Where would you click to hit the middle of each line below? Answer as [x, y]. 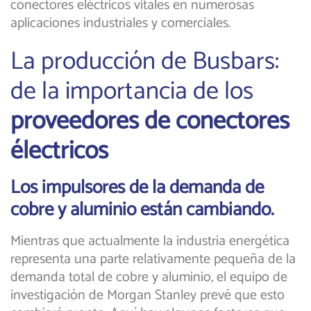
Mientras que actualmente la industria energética [150, 242]
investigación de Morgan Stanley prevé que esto [148, 296]
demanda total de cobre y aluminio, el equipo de [149, 278]
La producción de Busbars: [145, 62]
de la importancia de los [132, 92]
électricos [59, 151]
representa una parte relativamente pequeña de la [153, 260]
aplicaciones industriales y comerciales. [120, 24]
